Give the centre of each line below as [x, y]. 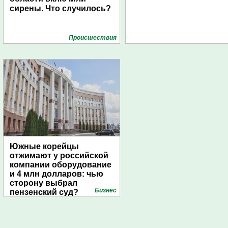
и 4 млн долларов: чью [56, 174]
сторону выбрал [44, 183]
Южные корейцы [44, 146]
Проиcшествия [93, 38]
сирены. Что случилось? [60, 8]
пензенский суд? [44, 192]
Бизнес [106, 190]
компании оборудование [61, 165]
